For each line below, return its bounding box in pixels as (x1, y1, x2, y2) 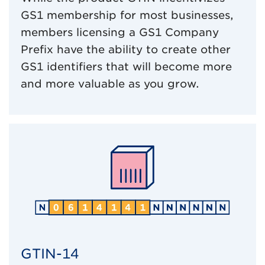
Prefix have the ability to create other (21, 43, 231, 56)
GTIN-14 (21, 245, 79, 261)
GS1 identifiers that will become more (21, 60, 232, 73)
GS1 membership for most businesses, (21, 9, 234, 22)
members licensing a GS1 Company (21, 26, 219, 39)
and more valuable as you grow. (21, 77, 199, 91)
